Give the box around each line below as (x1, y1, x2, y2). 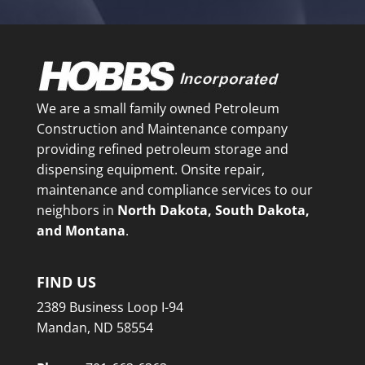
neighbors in (36, 200, 117, 219)
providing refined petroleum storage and (36, 139, 288, 158)
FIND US (36, 272, 96, 292)
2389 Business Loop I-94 (36, 298, 183, 317)
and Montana (36, 221, 125, 240)
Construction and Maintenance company (36, 119, 288, 138)
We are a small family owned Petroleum (36, 99, 279, 117)
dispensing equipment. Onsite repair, (36, 160, 265, 178)
